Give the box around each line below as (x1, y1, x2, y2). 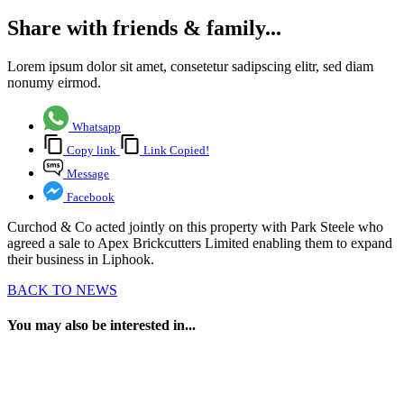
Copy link (67, 143, 116, 158)
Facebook (67, 190, 115, 205)
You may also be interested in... (7, 317, 196, 334)
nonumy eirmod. (7, 75, 101, 91)
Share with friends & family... (7, 16, 281, 41)
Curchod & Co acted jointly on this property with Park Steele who (7, 219, 383, 235)
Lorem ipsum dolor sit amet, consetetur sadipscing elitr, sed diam (7, 59, 373, 75)
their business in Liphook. (7, 252, 154, 268)
